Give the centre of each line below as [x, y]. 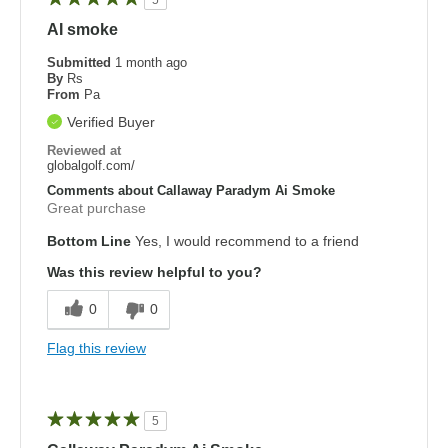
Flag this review [96, 347]
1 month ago [151, 62]
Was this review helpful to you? [154, 271]
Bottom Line [89, 240]
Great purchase [96, 207]
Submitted [81, 62]
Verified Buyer [111, 121]
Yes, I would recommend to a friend [245, 240]
